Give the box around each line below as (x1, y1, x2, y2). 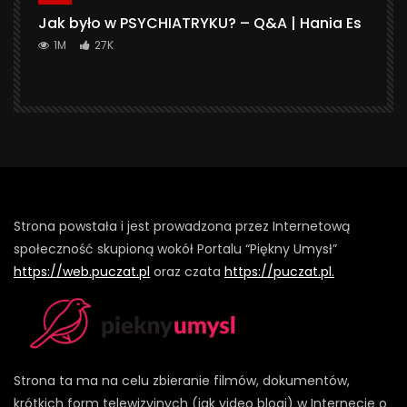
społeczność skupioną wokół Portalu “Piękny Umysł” (14, 239, 337, 258)
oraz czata (150, 262, 224, 281)
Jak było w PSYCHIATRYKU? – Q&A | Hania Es (38, 13, 362, 35)
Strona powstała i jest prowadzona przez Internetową (14, 216, 350, 235)
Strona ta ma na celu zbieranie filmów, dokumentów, (14, 371, 350, 390)
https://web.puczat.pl (14, 262, 150, 281)
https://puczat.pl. (224, 262, 334, 281)
